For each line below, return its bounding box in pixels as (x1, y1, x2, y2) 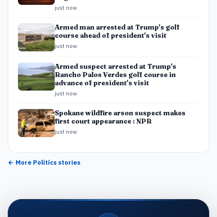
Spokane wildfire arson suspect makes (55, 109, 186, 117)
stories (57, 158, 80, 167)
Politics (33, 158, 57, 167)
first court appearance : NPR (55, 117, 152, 125)
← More (8, 158, 33, 167)
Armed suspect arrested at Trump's (55, 62, 176, 70)
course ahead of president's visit (55, 31, 167, 39)
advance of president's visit (55, 79, 149, 87)
